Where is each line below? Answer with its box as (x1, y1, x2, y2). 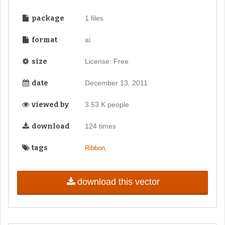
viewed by (30, 100, 69, 109)
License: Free (84, 57, 129, 65)
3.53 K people (84, 100, 129, 108)
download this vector (77, 176, 160, 187)
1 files (84, 14, 103, 22)
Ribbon (84, 144, 105, 152)
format (30, 35, 57, 44)
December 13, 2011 (84, 78, 148, 87)
